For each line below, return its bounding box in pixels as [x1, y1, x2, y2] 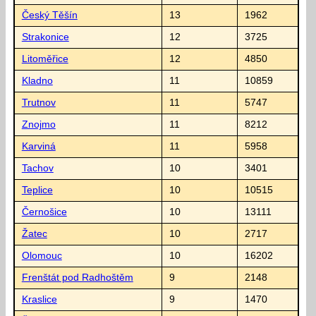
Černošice [21, 206, 67, 217]
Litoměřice [21, 53, 68, 64]
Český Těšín [21, 9, 78, 20]
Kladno [21, 75, 53, 86]
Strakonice [21, 31, 69, 42]
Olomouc [21, 250, 62, 261]
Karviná [21, 140, 56, 152]
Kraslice [21, 293, 57, 305]
